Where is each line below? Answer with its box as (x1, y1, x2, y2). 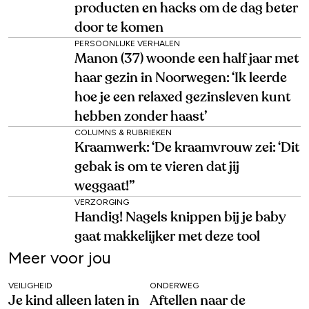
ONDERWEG (149, 281, 199, 291)
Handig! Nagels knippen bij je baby (74, 210, 286, 225)
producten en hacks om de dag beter (74, 1, 298, 16)
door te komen (74, 21, 163, 35)
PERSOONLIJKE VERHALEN (74, 39, 180, 49)
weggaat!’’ (74, 179, 134, 194)
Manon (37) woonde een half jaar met (74, 52, 299, 66)
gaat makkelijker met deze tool (74, 230, 260, 244)
